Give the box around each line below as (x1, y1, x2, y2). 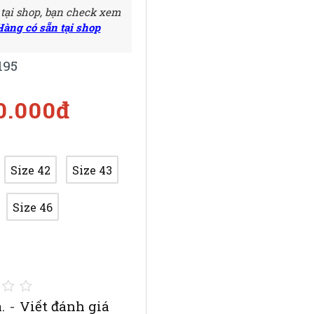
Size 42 (11, 162, 51, 177)
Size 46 (13, 199, 53, 214)
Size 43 (72, 162, 113, 177)
